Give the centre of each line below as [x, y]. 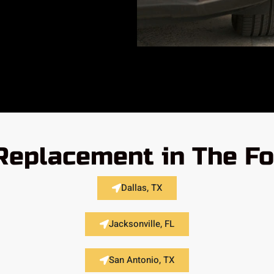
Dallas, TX [141, 187]
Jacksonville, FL [141, 224]
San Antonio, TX [141, 260]
